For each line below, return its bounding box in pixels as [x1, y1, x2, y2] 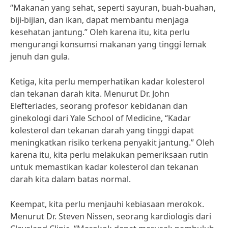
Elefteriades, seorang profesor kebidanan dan [10, 100, 188, 111]
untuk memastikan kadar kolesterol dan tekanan [10, 161, 198, 173]
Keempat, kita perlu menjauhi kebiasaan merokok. [10, 198, 204, 210]
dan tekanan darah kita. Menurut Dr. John [10, 88, 169, 99]
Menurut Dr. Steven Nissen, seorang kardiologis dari [10, 211, 211, 222]
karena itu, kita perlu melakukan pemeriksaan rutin [10, 149, 208, 160]
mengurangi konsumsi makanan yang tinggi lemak [10, 39, 207, 50]
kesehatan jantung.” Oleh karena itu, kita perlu [10, 26, 190, 38]
